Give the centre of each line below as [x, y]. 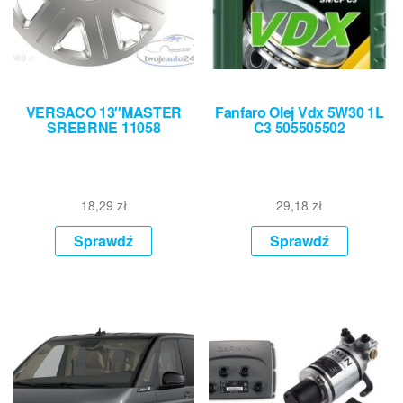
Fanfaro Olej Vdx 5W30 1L [300, 112]
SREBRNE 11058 [104, 128]
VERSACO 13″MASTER [104, 112]
